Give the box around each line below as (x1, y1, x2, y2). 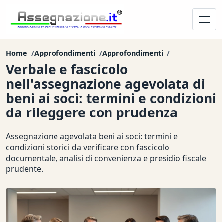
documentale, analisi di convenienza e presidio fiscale (6, 152, 206, 164)
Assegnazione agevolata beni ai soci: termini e (6, 130, 178, 142)
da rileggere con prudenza (6, 104, 178, 121)
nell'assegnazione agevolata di (6, 75, 205, 93)
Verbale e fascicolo (6, 60, 128, 78)
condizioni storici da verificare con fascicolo (6, 141, 169, 153)
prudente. (6, 163, 43, 174)
